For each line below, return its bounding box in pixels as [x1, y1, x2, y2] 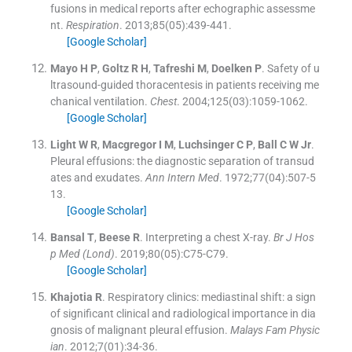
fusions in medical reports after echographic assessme [49, 2, 315, 15]
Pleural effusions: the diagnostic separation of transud [49, 154, 314, 167]
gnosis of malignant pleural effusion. [49, 323, 228, 336]
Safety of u [266, 61, 320, 75]
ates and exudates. [49, 170, 143, 184]
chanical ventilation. [49, 94, 148, 108]
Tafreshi [152, 61, 195, 75]
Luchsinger [178, 137, 234, 151]
